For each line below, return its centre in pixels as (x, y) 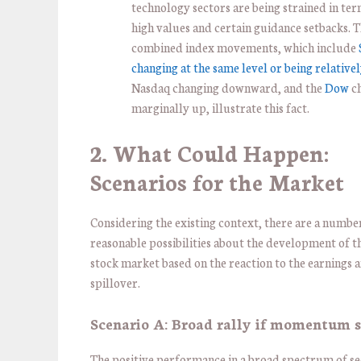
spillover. (116, 283)
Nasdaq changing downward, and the (228, 87)
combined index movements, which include (245, 47)
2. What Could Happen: (210, 153)
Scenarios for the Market (217, 182)
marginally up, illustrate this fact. (222, 107)
